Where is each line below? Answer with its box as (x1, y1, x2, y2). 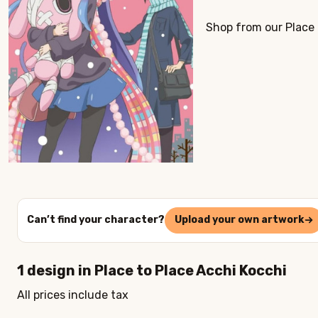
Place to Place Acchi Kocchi (94, 261, 287, 279)
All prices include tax (17, 288, 128, 302)
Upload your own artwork (174, 214, 304, 226)
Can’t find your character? (26, 214, 165, 226)
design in (27, 261, 92, 279)
